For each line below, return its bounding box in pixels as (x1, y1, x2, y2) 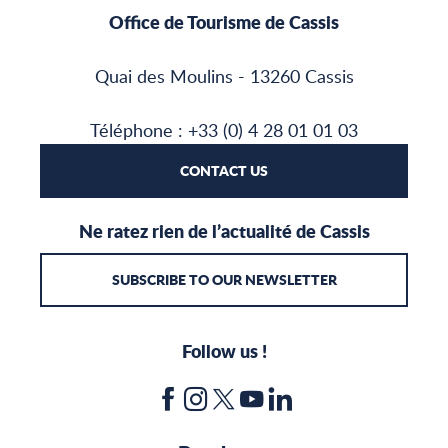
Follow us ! (181, 338, 267, 365)
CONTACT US (180, 160, 268, 182)
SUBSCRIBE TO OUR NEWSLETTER (111, 269, 337, 291)
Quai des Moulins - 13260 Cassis (94, 64, 354, 89)
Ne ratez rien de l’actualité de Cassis (78, 218, 370, 245)
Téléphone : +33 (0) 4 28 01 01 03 (90, 118, 358, 143)
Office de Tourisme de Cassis (109, 9, 339, 36)
